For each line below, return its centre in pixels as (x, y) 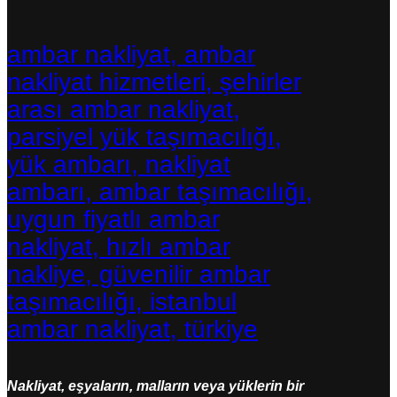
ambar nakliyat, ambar (131, 54)
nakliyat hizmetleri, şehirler (154, 82)
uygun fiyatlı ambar (113, 219)
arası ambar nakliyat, (124, 109)
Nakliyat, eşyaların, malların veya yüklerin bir (156, 385)
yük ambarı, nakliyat (119, 164)
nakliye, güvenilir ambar (139, 274)
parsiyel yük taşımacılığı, (144, 136)
